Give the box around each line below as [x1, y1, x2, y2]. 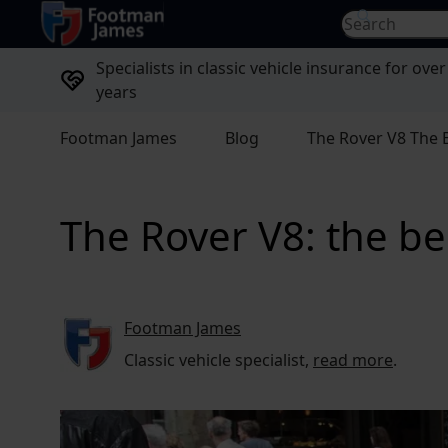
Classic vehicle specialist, [124, 349, 313, 371]
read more [313, 349, 393, 371]
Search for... [339, 9, 427, 31]
